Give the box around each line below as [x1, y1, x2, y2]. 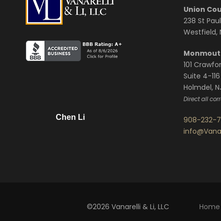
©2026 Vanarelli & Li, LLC [87, 202, 169, 212]
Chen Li [55, 113, 85, 121]
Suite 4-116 [184, 71, 220, 81]
